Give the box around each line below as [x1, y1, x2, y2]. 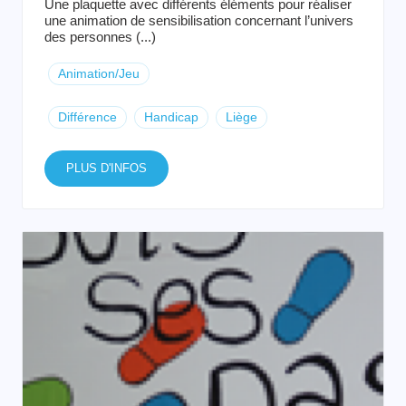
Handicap [144, 110, 198, 124]
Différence [58, 110, 117, 124]
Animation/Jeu [58, 66, 140, 81]
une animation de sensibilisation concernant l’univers [44, 13, 353, 28]
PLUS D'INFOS [66, 161, 147, 175]
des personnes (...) [44, 29, 156, 44]
